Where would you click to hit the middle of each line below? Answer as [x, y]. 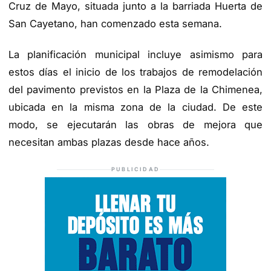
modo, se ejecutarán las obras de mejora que [135, 125]
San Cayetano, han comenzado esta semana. [115, 23]
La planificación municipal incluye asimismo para [135, 55]
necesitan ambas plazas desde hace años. [109, 142]
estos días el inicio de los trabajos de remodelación [135, 72]
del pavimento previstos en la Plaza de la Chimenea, [135, 90]
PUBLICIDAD [135, 169]
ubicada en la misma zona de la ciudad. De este [135, 107]
